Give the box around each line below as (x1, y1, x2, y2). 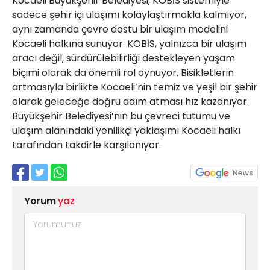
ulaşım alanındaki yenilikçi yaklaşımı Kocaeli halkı (12, 124, 240, 137)
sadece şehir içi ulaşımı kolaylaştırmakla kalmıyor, (12, 8, 246, 22)
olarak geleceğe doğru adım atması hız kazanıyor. (12, 95, 249, 108)
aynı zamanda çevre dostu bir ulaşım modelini (12, 22, 228, 36)
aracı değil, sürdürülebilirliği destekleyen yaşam (12, 51, 235, 65)
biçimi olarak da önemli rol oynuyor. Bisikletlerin (12, 66, 234, 80)
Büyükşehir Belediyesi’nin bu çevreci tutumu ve (12, 109, 230, 123)
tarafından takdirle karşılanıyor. (12, 138, 161, 152)
